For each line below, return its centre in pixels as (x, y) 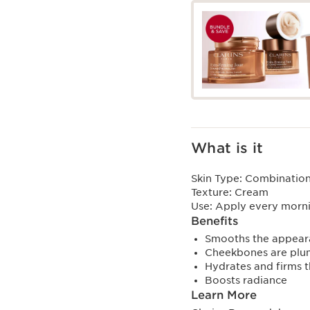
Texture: (213, 193)
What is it (227, 148)
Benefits (215, 221)
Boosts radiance (246, 281)
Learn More (224, 295)
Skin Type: (218, 179)
